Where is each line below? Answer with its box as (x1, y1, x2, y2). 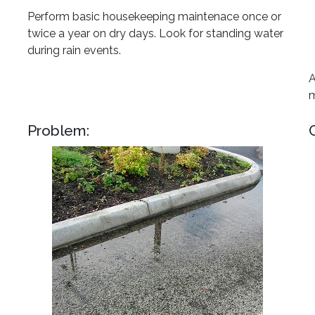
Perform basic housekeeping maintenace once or (27, 10, 281, 23)
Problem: (27, 122, 89, 139)
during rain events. (27, 44, 121, 57)
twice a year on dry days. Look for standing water (27, 27, 283, 40)
